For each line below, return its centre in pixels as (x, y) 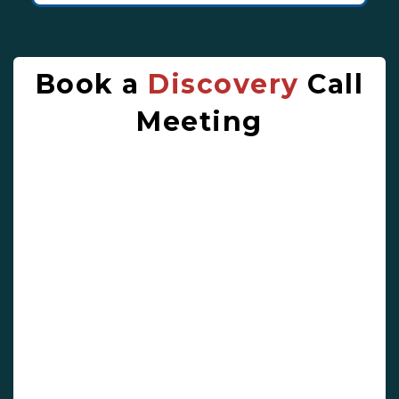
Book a (92, 85)
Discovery (224, 85)
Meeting (199, 122)
